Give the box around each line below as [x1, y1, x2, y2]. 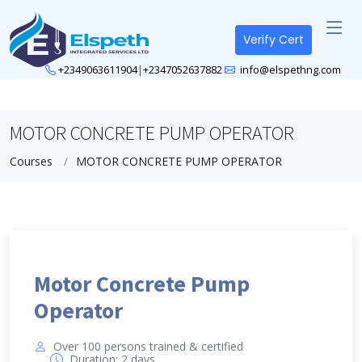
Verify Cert [243, 31, 304, 48]
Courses [10, 154, 53, 169]
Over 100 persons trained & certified [53, 339, 243, 354]
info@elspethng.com [238, 62, 341, 77]
